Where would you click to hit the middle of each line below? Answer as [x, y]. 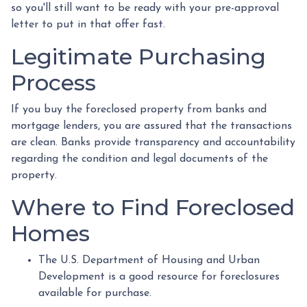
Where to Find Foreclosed [153, 207]
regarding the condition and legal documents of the [139, 159]
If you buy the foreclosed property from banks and [139, 110]
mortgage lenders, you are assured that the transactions [151, 126]
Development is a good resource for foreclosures [159, 277]
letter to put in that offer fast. [88, 25]
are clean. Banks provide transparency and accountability [153, 143]
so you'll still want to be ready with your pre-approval [145, 8]
